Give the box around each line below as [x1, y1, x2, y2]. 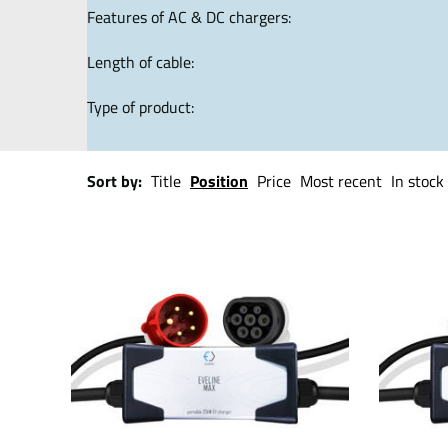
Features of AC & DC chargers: [87, 4, 291, 29]
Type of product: [87, 94, 194, 119]
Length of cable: [87, 49, 194, 74]
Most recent [300, 169, 382, 193]
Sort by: [87, 169, 142, 193]
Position [190, 169, 248, 193]
